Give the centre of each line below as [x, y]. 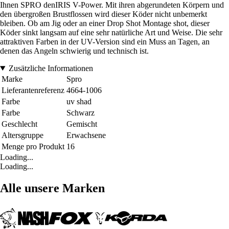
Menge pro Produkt [33, 146]
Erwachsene [86, 135]
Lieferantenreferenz [33, 90]
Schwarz [81, 112]
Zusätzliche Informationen [51, 68]
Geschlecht [19, 124]
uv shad [79, 101]
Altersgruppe [22, 135]
